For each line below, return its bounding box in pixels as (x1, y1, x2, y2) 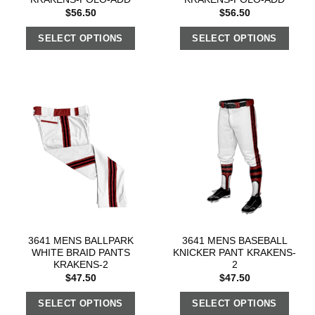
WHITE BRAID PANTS (31, 247, 130, 259)
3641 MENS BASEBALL (181, 236, 288, 247)
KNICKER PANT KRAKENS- (173, 247, 296, 259)
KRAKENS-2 (53, 259, 108, 271)
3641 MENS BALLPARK (27, 236, 134, 247)
